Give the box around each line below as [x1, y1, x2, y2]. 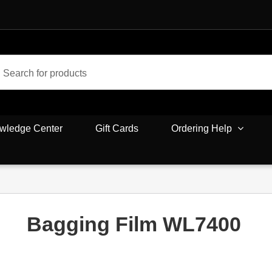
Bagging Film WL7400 [27, 212, 242, 236]
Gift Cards [95, 123, 138, 134]
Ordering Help [171, 123, 232, 134]
